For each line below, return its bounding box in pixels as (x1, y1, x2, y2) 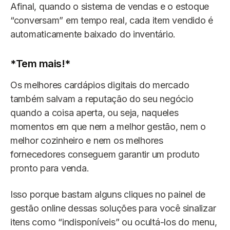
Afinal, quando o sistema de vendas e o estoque (10, 1, 209, 12)
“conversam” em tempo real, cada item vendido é (10, 15, 214, 26)
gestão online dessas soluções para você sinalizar (10, 203, 216, 214)
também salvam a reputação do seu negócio (10, 93, 194, 105)
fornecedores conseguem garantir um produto (10, 149, 200, 160)
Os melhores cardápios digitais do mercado (10, 80, 189, 91)
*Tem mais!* (10, 57, 70, 70)
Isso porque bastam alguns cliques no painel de (10, 189, 206, 200)
